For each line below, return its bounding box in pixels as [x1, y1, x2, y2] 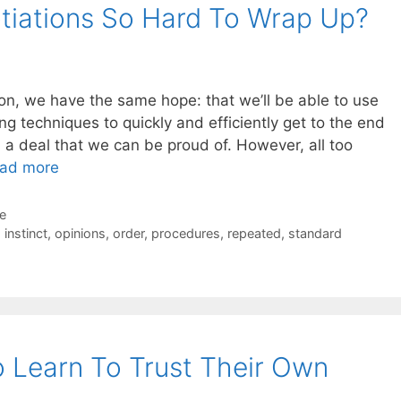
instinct [4, 225, 47, 241]
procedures [150, 225, 220, 241]
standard [287, 225, 342, 241]
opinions [54, 225, 106, 241]
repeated [226, 225, 281, 241]
